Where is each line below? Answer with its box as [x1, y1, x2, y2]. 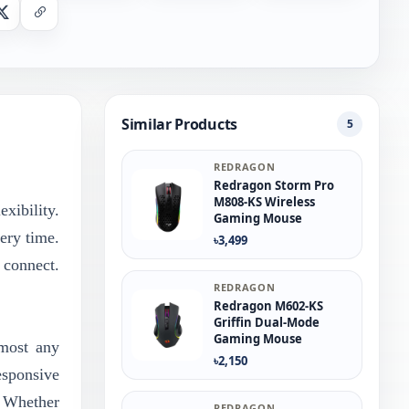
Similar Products [121, 114, 237, 134]
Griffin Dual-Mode [214, 314, 320, 330]
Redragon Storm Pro [214, 177, 334, 194]
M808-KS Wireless [214, 194, 315, 210]
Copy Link [37, 7, 95, 25]
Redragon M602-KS [214, 298, 323, 314]
